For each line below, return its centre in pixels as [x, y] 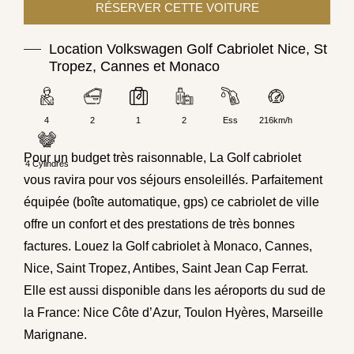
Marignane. [55, 335]
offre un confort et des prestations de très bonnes [159, 224]
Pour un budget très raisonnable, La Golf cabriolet [162, 158]
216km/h [276, 121]
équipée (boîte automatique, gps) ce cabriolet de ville [171, 202]
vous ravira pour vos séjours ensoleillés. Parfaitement [173, 180]
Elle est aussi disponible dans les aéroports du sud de [175, 291]
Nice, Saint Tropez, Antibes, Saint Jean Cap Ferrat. [166, 269]
